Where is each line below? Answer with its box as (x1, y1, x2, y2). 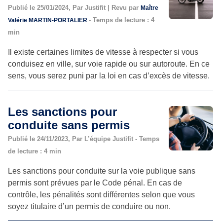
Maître (141, 4, 158, 11)
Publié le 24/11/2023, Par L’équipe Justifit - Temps (8, 135, 159, 143)
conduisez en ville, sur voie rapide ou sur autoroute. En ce (8, 59, 210, 68)
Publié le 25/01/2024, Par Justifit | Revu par (8, 3, 141, 11)
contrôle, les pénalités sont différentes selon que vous (8, 190, 195, 199)
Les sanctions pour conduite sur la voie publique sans (8, 166, 195, 175)
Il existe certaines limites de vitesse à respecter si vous (8, 47, 198, 56)
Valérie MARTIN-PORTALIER (8, 16, 89, 24)
